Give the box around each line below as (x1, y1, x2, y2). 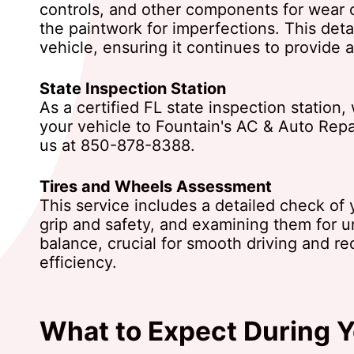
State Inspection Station (40, 78, 226, 98)
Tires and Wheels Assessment (40, 176, 272, 196)
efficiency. (40, 252, 117, 272)
